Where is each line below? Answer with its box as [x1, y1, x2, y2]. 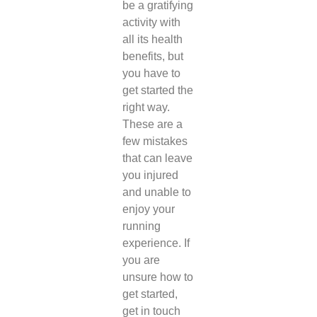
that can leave [122, 152, 192, 165]
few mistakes [122, 135, 188, 148]
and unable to [122, 186, 191, 199]
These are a [122, 118, 183, 131]
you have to [122, 67, 180, 80]
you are [122, 254, 160, 267]
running [122, 220, 161, 233]
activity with [122, 16, 180, 29]
